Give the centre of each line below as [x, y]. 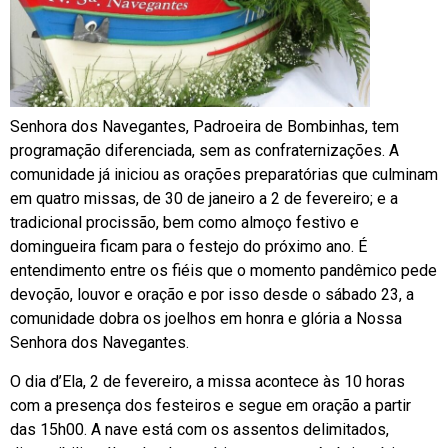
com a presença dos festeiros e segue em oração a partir [210, 405]
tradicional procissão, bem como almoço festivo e [184, 223]
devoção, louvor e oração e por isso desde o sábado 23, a [212, 295]
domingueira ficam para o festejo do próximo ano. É [188, 247]
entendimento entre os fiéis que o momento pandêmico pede [223, 271]
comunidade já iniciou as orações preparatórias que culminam [224, 175]
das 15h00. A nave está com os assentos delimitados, [199, 429]
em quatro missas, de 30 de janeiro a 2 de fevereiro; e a [204, 199]
